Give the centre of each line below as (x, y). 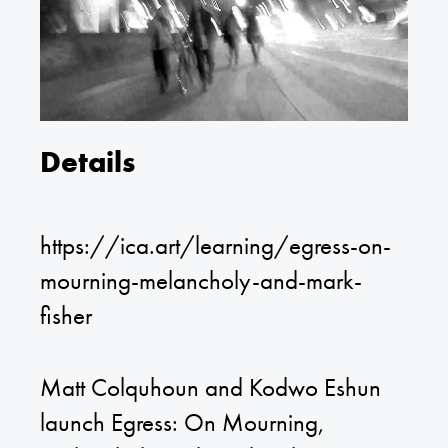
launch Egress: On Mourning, (182, 423)
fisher (66, 315)
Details (87, 161)
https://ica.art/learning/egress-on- (215, 245)
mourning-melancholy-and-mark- (201, 280)
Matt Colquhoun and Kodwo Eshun (210, 388)
